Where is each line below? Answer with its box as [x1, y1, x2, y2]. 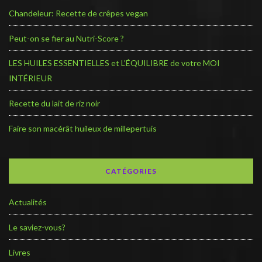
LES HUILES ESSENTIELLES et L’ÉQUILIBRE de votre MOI [9, 58, 220, 68]
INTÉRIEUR [9, 73, 52, 84]
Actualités [9, 197, 47, 208]
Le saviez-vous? [9, 222, 65, 233]
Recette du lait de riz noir [9, 98, 100, 109]
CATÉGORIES [105, 167, 157, 176]
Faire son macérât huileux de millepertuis [9, 123, 157, 134]
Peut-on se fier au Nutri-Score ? [9, 33, 124, 44]
